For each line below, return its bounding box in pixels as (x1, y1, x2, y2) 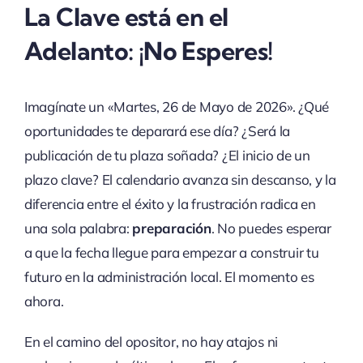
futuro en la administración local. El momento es (23, 268, 314, 286)
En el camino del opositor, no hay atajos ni (23, 333, 279, 351)
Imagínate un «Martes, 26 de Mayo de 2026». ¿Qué (23, 98, 329, 116)
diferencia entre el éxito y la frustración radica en (23, 195, 316, 213)
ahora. (23, 293, 64, 310)
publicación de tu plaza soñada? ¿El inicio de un (23, 147, 310, 164)
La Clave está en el (23, 2, 228, 32)
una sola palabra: (23, 220, 133, 237)
